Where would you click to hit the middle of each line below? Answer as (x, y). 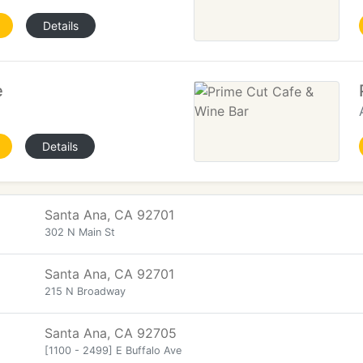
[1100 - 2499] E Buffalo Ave (113, 350)
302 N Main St (80, 232)
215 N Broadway (85, 291)
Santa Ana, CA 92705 (111, 333)
